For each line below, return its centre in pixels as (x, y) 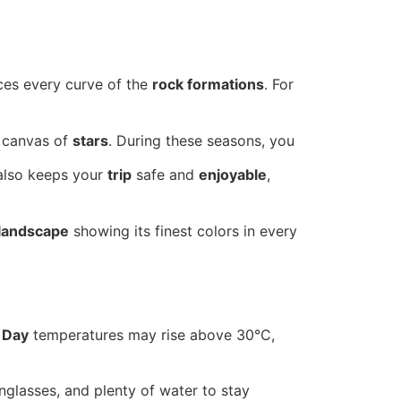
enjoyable (233, 175)
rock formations (208, 85)
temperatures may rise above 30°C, (152, 334)
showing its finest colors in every (183, 230)
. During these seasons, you (201, 140)
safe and (165, 175)
